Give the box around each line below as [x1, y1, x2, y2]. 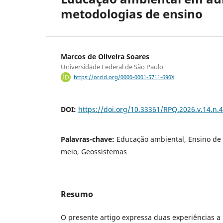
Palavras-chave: [61, 134, 116, 144]
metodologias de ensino [61, 5, 203, 22]
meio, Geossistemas [61, 147, 127, 157]
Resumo [61, 189, 93, 200]
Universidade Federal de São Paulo [61, 62, 163, 71]
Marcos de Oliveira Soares [61, 51, 149, 61]
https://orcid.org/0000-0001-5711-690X [73, 74, 174, 81]
